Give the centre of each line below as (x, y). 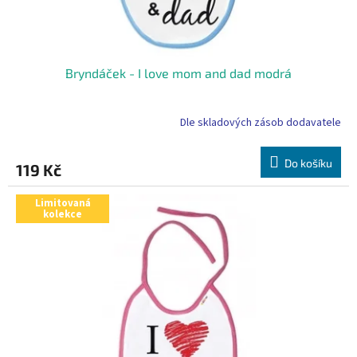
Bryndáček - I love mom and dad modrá (178, 73)
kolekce (63, 214)
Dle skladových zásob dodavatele (261, 123)
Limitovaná (63, 203)
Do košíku (308, 163)
